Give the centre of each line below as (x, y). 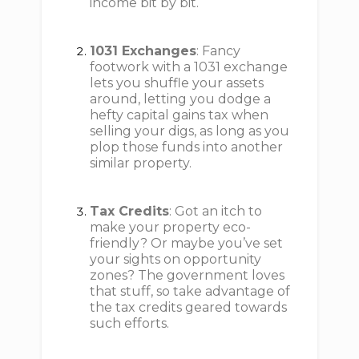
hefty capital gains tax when (179, 115)
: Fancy (219, 51)
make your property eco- (171, 227)
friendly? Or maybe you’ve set (187, 243)
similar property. (141, 163)
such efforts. (130, 323)
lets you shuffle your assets (177, 83)
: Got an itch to (216, 211)
